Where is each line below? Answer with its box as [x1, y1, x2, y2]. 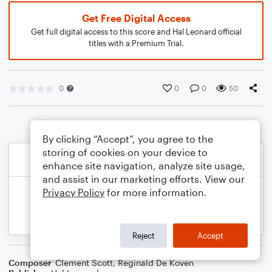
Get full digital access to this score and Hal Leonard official [30, 27, 242, 36]
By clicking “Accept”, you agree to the [42, 133, 213, 144]
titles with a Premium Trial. [88, 38, 184, 48]
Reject [132, 230, 155, 240]
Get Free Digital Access [81, 12, 191, 24]
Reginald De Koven [118, 257, 194, 268]
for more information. [104, 186, 207, 198]
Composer [8, 257, 52, 268]
